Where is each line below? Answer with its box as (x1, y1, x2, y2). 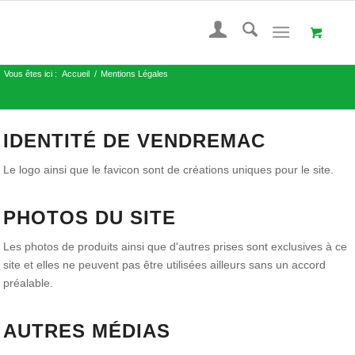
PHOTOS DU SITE (3, 207, 177, 229)
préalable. (3, 277, 54, 290)
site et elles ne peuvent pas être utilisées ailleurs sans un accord (3, 258, 326, 272)
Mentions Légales (101, 69, 169, 78)
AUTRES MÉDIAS (3, 320, 171, 342)
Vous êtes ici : (4, 69, 58, 78)
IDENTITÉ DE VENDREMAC (3, 130, 266, 152)
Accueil (62, 69, 90, 78)
